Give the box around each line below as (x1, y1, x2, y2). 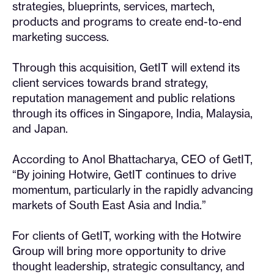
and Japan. (12, 122, 68, 136)
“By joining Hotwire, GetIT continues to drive (12, 168, 236, 182)
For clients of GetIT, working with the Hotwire (12, 229, 241, 243)
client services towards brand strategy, (12, 76, 208, 90)
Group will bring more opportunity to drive (12, 244, 226, 258)
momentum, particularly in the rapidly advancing (12, 183, 253, 197)
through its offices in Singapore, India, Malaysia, (12, 106, 253, 120)
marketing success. (12, 30, 109, 44)
